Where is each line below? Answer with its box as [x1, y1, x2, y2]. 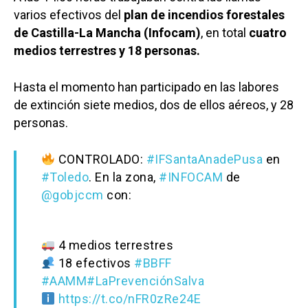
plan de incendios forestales [124, 7, 285, 22]
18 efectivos [55, 255, 135, 270]
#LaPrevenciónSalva [87, 273, 205, 288]
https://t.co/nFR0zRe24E [58, 291, 201, 306]
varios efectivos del [14, 7, 124, 22]
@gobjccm [41, 187, 104, 202]
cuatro [249, 25, 287, 40]
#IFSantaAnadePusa [146, 151, 263, 166]
